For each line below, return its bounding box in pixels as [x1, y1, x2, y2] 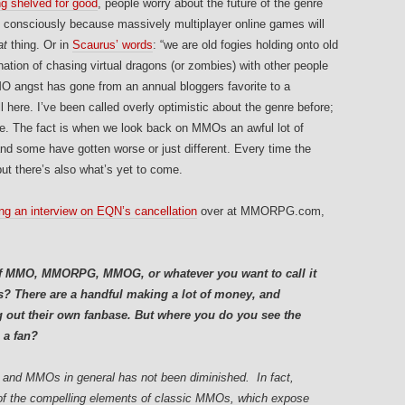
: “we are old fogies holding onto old [153, 38, 338, 52]
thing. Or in [7, 38, 72, 52]
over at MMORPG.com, [197, 204, 325, 219]
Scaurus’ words [72, 38, 153, 52]
